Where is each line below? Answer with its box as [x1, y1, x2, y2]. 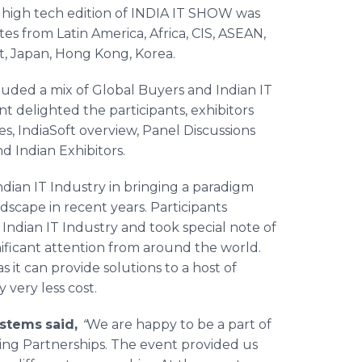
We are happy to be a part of [86, 317, 271, 332]
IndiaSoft [18, 123, 76, 138]
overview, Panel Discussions [76, 123, 255, 138]
